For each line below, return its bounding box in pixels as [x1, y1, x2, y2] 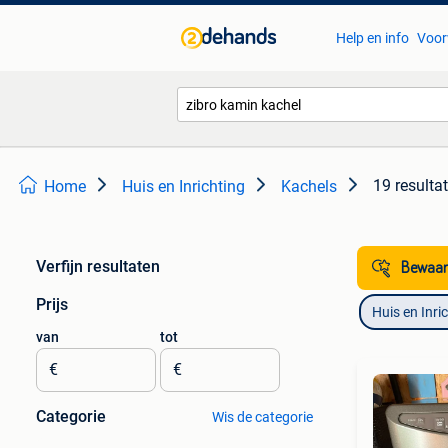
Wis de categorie [211, 409, 313, 425]
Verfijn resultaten [36, 257, 160, 276]
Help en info [335, 30, 409, 46]
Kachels [281, 177, 337, 196]
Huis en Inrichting [122, 177, 245, 196]
